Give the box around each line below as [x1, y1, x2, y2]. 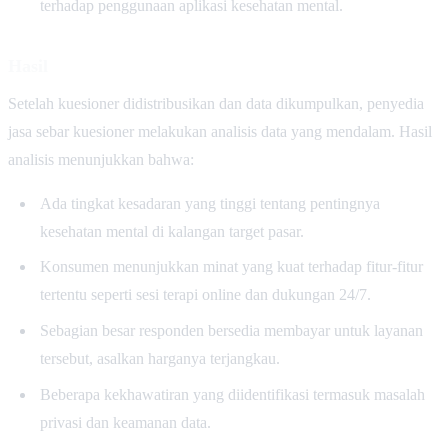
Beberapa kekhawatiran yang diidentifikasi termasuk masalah [39, 386, 425, 404]
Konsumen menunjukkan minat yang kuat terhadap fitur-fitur [39, 258, 423, 276]
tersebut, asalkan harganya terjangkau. [39, 350, 280, 368]
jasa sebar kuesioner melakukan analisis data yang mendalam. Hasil [8, 122, 432, 140]
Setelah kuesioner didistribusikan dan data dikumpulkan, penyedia [8, 94, 424, 112]
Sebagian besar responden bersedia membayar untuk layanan [39, 322, 423, 340]
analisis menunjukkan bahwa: [8, 150, 194, 168]
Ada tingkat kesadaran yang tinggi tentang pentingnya [39, 194, 380, 212]
